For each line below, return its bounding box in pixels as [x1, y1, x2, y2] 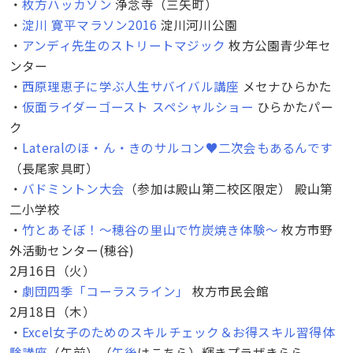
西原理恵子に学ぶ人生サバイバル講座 [21, 76, 240, 95]
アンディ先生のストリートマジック [21, 35, 226, 54]
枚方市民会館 [188, 281, 269, 299]
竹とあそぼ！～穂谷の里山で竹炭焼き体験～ [21, 220, 279, 238]
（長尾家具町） [9, 158, 99, 176]
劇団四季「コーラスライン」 [21, 281, 189, 299]
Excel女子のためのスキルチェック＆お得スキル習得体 [21, 322, 335, 340]
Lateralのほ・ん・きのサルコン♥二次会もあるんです [21, 138, 333, 156]
